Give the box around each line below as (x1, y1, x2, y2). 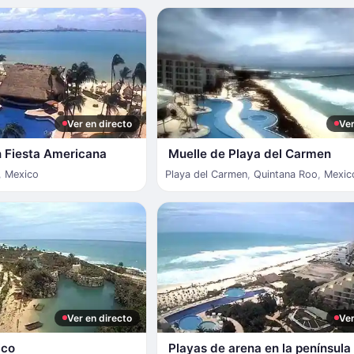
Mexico (5, 168, 39, 180)
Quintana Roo (253, 168, 318, 180)
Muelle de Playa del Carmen (168, 145, 331, 161)
